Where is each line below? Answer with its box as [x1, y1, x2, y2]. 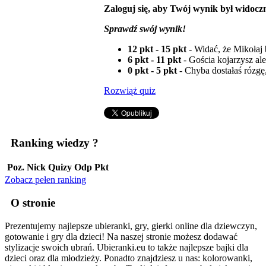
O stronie [8, 197, 55, 210]
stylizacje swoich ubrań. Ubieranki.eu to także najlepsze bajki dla [5, 242, 248, 252]
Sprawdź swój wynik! [104, 23, 186, 34]
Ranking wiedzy [8, 136, 93, 149]
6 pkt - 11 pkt [128, 54, 181, 65]
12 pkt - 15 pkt [128, 43, 186, 54]
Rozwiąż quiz [104, 85, 156, 96]
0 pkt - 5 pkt [128, 65, 179, 75]
